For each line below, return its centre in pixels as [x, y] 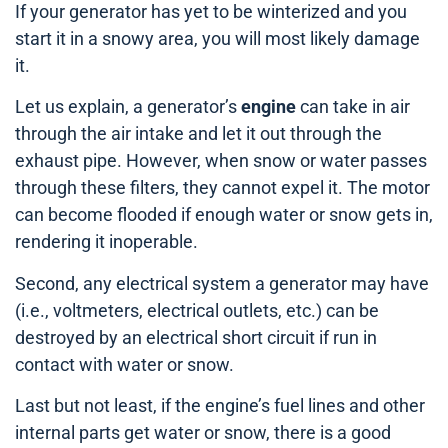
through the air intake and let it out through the [198, 134]
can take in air [353, 107]
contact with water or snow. [124, 364]
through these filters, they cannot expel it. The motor [222, 188]
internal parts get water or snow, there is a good [203, 432]
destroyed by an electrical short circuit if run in [196, 337]
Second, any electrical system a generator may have [222, 283]
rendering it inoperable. [106, 242]
